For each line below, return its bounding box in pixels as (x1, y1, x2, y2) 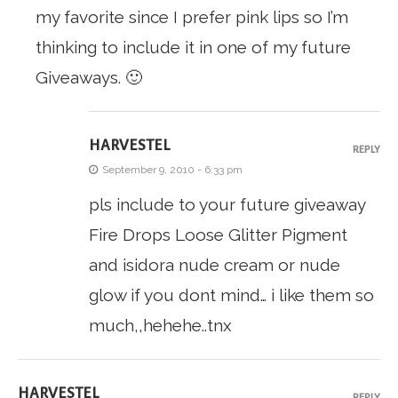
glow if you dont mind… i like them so (89, 285, 374, 306)
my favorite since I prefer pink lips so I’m (36, 7, 348, 28)
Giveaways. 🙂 (36, 68, 142, 88)
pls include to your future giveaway (89, 195, 365, 215)
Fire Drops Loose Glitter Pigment (89, 225, 347, 245)
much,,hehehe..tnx (89, 315, 232, 336)
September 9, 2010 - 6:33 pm (102, 163, 243, 177)
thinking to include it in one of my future (36, 37, 351, 58)
